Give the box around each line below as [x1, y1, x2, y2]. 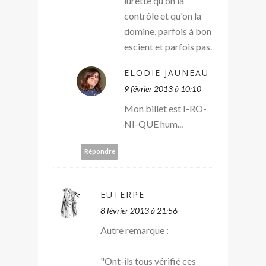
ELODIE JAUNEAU [124, 66, 209, 78]
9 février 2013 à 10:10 [124, 83, 201, 94]
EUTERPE [100, 188, 145, 200]
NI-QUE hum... [124, 118, 183, 129]
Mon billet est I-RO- [124, 102, 207, 114]
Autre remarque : [100, 224, 169, 236]
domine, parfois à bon [124, 25, 211, 37]
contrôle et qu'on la [124, 9, 201, 21]
